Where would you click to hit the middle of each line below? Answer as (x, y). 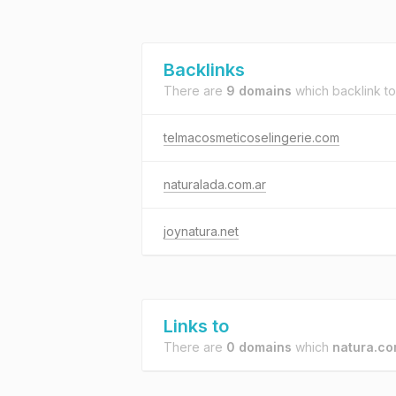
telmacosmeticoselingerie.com (251, 137)
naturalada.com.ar (215, 184)
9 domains (259, 91)
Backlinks (204, 70)
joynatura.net (201, 231)
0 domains (259, 347)
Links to (196, 326)
